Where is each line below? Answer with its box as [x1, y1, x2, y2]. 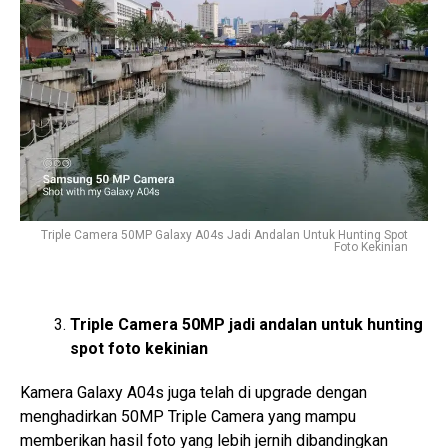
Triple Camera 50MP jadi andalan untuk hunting [70, 314, 423, 334]
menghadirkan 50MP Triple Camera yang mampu [20, 406, 356, 426]
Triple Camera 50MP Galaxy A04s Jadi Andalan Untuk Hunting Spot [41, 227, 408, 242]
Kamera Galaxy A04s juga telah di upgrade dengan [20, 382, 367, 402]
